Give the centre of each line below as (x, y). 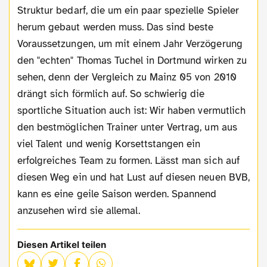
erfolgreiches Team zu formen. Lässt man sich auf (128, 160)
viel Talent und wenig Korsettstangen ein (109, 144)
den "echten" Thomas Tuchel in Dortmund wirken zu (132, 60)
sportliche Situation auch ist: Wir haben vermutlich (131, 110)
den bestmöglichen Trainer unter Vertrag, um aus (127, 127)
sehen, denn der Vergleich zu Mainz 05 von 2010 (127, 77)
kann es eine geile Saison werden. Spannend (117, 194)
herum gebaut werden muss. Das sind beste (116, 27)
